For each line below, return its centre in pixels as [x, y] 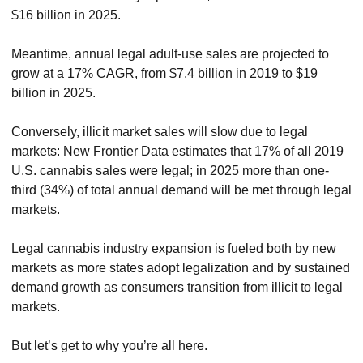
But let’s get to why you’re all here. [109, 345]
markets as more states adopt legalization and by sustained [181, 267]
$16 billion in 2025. [66, 15]
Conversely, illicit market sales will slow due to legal [160, 131]
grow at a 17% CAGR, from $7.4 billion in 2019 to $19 [164, 73]
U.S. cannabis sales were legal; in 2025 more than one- [170, 170]
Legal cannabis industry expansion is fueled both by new [174, 248]
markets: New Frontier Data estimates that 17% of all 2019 [177, 151]
